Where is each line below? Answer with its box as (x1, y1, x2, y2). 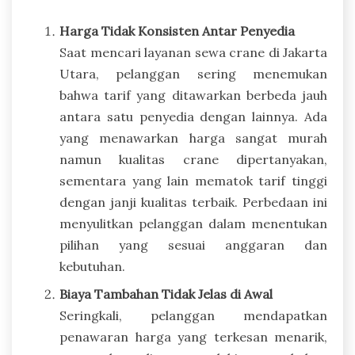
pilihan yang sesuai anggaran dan (59, 236, 327, 253)
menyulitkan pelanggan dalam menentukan (59, 215, 327, 231)
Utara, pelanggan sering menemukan (59, 65, 327, 82)
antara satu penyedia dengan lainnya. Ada (59, 108, 327, 124)
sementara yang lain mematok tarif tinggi (59, 172, 327, 189)
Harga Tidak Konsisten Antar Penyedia (59, 22, 295, 39)
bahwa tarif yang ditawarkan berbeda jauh (59, 86, 327, 103)
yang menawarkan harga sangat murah (59, 129, 327, 146)
